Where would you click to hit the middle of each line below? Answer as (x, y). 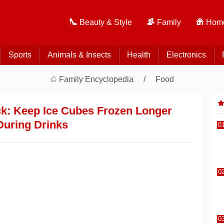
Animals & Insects (79, 55)
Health (138, 55)
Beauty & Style (106, 22)
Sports (20, 55)
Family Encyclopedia (96, 79)
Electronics (186, 55)
